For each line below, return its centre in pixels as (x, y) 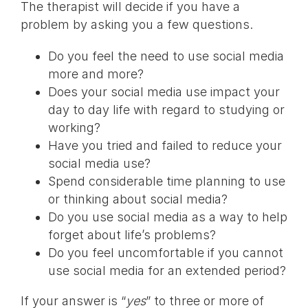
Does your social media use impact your (164, 92)
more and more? (96, 74)
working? (74, 128)
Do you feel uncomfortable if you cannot (165, 253)
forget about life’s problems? (132, 235)
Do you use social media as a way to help (167, 217)
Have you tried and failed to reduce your (165, 146)
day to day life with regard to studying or (166, 110)
